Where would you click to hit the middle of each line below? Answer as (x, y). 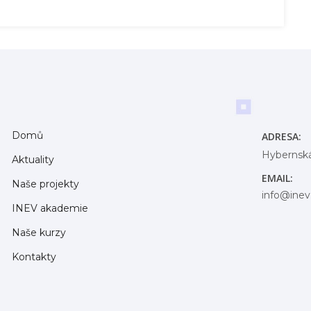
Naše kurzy (39, 232)
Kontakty (34, 257)
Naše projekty (45, 184)
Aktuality (33, 159)
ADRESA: (281, 136)
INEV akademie (50, 208)
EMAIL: (277, 178)
